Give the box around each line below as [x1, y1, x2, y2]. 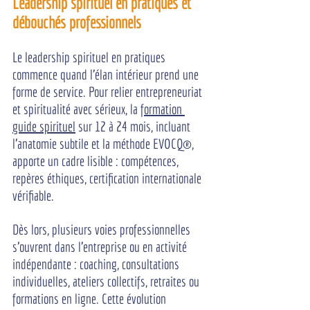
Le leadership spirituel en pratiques [12, 49, 168, 65]
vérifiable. [12, 188, 54, 203]
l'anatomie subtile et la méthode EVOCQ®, [12, 136, 197, 152]
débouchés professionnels [12, 12, 141, 32]
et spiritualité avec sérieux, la [12, 101, 140, 117]
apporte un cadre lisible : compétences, [12, 153, 181, 169]
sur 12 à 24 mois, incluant [75, 118, 193, 134]
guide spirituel [12, 118, 75, 134]
